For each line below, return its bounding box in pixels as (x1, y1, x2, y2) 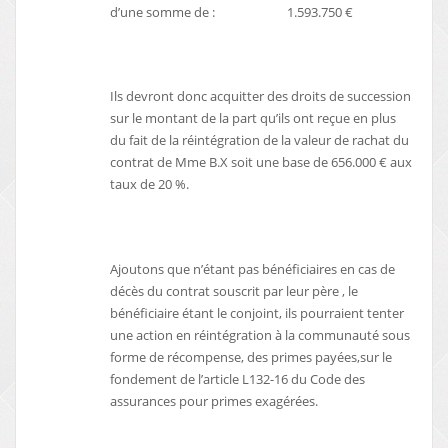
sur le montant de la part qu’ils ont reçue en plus (110, 109, 400, 128)
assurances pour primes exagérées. (110, 391, 319, 410)
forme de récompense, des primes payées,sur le (110, 347, 393, 366)
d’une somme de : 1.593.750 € (110, 2, 354, 21)
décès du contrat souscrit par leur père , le (110, 281, 359, 300)
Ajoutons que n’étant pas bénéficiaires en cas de (110, 259, 396, 278)
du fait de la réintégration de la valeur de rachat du (110, 131, 410, 150)
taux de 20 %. (110, 175, 190, 194)
